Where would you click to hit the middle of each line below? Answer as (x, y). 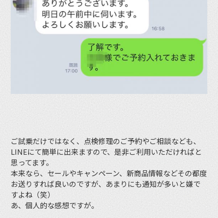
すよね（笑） (33, 194)
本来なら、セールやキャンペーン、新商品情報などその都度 (109, 173)
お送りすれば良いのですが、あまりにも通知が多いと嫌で (106, 183)
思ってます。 (32, 162)
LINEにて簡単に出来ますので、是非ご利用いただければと (107, 151)
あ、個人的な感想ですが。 (55, 205)
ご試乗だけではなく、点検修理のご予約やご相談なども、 (106, 141)
